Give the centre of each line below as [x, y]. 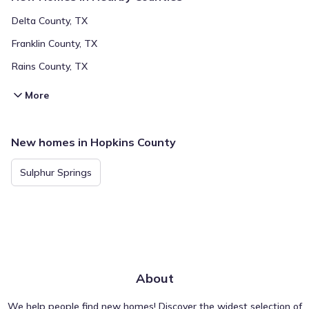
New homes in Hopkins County [93, 142]
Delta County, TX [50, 21]
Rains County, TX [50, 66]
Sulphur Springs [56, 172]
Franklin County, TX [54, 43]
